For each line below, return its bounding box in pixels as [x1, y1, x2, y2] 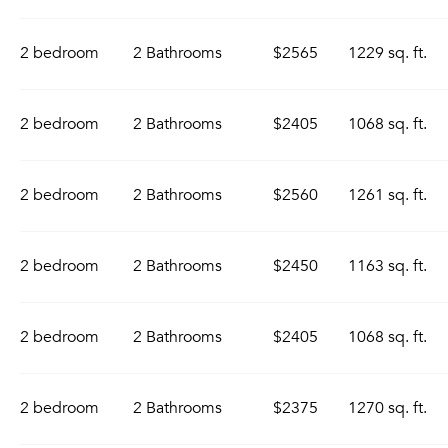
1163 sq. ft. [348, 256, 427, 276]
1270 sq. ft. [348, 398, 427, 418]
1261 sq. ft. [348, 185, 427, 205]
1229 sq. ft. [348, 43, 427, 63]
